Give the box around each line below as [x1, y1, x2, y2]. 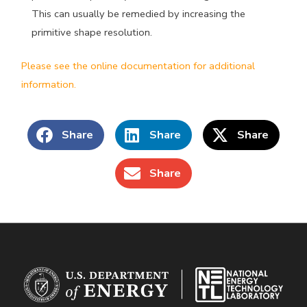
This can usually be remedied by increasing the [31, 6, 245, 21]
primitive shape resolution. [31, 25, 152, 39]
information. [21, 77, 77, 91]
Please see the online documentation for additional [21, 58, 256, 73]
